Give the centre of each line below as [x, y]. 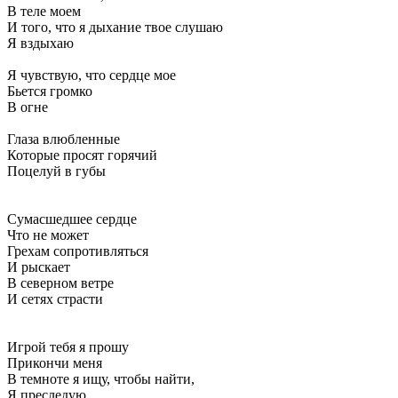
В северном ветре [60, 283]
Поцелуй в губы [56, 171]
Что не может [48, 235]
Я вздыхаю [40, 43]
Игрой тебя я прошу [68, 346]
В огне [28, 107]
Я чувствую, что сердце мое [92, 75]
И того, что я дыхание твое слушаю [115, 27]
